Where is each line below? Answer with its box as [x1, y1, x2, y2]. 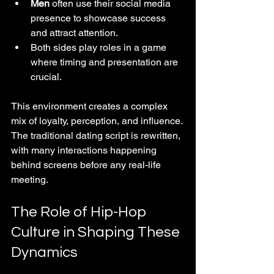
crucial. [31, 70, 62, 83]
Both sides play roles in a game [31, 41, 169, 53]
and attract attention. [31, 26, 118, 39]
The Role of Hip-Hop [11, 204, 149, 220]
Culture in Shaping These [11, 224, 183, 240]
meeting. [11, 173, 48, 185]
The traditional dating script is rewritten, [11, 129, 183, 141]
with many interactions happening [11, 144, 159, 156]
